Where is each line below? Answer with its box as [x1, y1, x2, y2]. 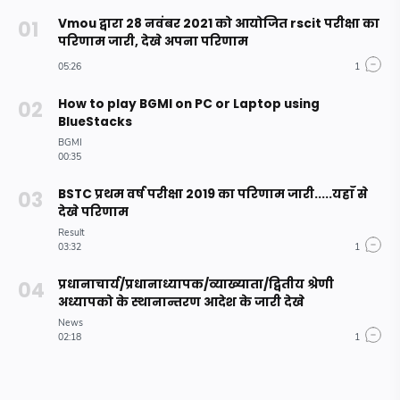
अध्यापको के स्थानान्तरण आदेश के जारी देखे [58, 293, 304, 311]
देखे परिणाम [58, 203, 129, 221]
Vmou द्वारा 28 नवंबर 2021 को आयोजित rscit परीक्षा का [58, 14, 379, 32]
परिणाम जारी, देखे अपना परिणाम [58, 32, 248, 50]
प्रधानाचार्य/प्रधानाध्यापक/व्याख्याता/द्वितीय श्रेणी [58, 275, 334, 293]
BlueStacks [58, 112, 132, 130]
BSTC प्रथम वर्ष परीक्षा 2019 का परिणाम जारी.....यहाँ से [58, 185, 368, 203]
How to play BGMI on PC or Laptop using [58, 95, 320, 112]
